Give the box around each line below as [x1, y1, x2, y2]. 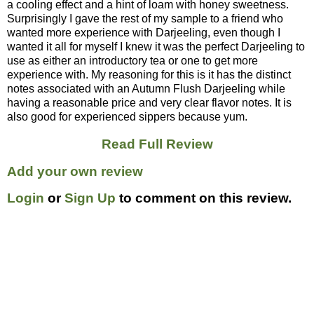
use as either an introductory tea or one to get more [7, 55, 258, 67]
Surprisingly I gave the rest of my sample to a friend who [7, 13, 283, 25]
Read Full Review [101, 136, 213, 151]
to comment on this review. [116, 191, 292, 206]
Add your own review [7, 163, 143, 179]
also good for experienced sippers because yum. [7, 111, 247, 123]
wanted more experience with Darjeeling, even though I [7, 27, 280, 39]
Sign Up [64, 191, 116, 206]
